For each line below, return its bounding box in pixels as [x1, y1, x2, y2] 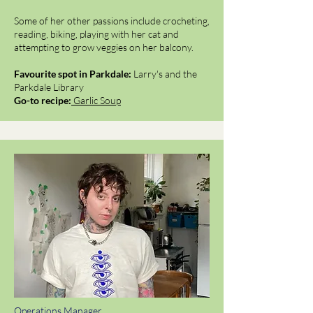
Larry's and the [133, 68, 197, 80]
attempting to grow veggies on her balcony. [14, 41, 194, 53]
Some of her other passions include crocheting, [14, 15, 210, 27]
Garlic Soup [73, 94, 121, 106]
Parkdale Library [14, 81, 86, 93]
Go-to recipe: [14, 94, 71, 106]
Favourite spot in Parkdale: [14, 68, 133, 80]
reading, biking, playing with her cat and [14, 28, 179, 40]
